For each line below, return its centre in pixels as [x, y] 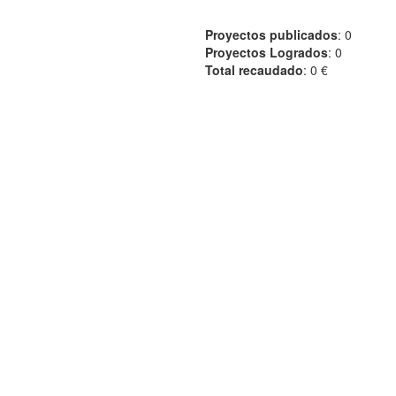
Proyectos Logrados [267, 52]
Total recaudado [254, 70]
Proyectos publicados [271, 34]
